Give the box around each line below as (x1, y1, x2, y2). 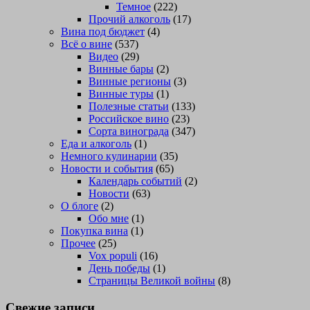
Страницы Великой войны (89, 275, 215, 287)
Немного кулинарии (61, 150, 157, 163)
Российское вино (89, 113, 169, 125)
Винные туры (89, 88, 154, 100)
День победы (89, 262, 150, 275)
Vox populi (89, 250, 137, 262)
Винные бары (89, 63, 154, 75)
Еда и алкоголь (61, 138, 131, 150)
